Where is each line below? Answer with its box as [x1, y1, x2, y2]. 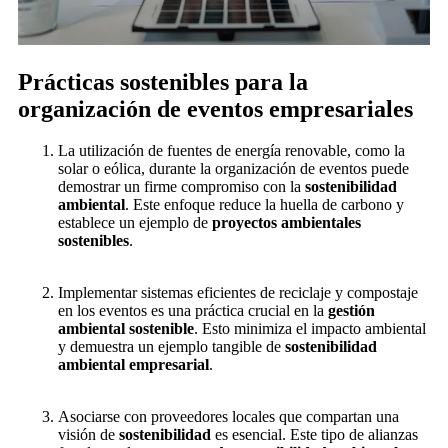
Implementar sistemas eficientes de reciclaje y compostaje [58, 284, 418, 302]
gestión [328, 302, 375, 320]
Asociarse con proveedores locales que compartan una [58, 408, 399, 426]
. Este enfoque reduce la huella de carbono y [125, 196, 404, 214]
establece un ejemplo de [58, 214, 212, 232]
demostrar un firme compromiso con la [58, 178, 305, 196]
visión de [58, 426, 119, 444]
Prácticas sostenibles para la [18, 68, 308, 95]
